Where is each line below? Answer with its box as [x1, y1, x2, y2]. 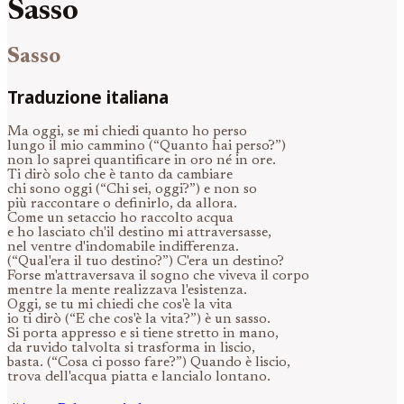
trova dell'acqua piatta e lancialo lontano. [7, 370, 271, 385]
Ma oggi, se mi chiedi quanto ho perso [7, 124, 247, 140]
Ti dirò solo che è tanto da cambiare [7, 168, 233, 183]
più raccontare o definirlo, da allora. [7, 197, 237, 212]
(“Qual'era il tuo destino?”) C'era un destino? [7, 254, 284, 270]
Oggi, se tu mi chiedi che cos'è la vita [7, 298, 233, 313]
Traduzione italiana [7, 85, 169, 108]
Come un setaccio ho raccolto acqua [7, 211, 234, 226]
